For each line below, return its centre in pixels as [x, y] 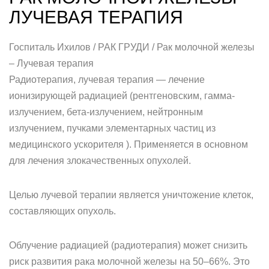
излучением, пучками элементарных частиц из [112, 128]
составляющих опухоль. [62, 211]
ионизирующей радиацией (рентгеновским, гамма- [122, 96]
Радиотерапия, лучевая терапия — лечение [107, 80]
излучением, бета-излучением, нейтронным [106, 112]
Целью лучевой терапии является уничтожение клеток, [131, 195]
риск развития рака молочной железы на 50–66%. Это [129, 261]
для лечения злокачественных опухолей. [100, 161]
